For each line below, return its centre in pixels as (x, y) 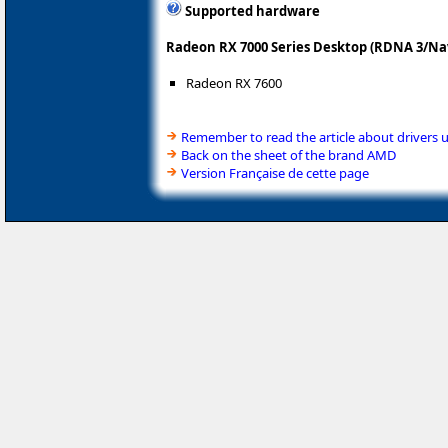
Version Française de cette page (275, 173)
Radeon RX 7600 (234, 83)
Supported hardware (252, 11)
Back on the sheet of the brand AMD (288, 155)
